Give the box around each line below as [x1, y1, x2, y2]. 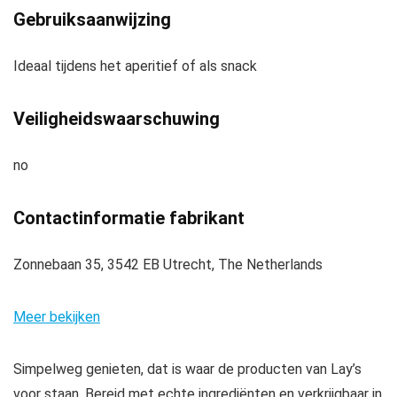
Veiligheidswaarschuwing [13, 107, 220, 129]
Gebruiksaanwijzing [13, 8, 171, 30]
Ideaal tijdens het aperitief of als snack [13, 57, 257, 74]
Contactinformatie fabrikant [13, 206, 245, 229]
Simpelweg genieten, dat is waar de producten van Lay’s [13, 360, 362, 378]
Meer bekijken [13, 307, 100, 325]
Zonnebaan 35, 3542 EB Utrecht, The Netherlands [13, 255, 323, 273]
